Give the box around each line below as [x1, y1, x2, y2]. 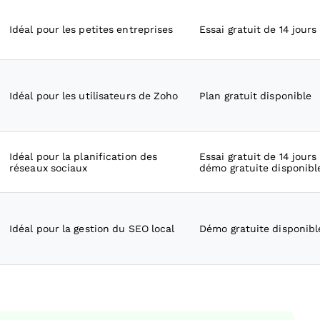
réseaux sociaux [9, 162, 88, 174]
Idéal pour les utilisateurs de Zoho [9, 90, 179, 101]
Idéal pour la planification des [9, 151, 158, 162]
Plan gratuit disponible [199, 90, 312, 101]
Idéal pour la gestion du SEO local [9, 223, 175, 234]
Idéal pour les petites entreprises [9, 24, 174, 35]
